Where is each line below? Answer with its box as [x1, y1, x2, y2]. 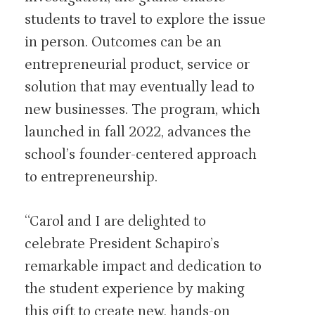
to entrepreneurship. [25, 168, 157, 186]
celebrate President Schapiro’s [25, 236, 219, 252]
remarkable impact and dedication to [25, 258, 262, 275]
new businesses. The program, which [25, 101, 260, 118]
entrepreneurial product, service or [25, 56, 250, 73]
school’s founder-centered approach [25, 146, 257, 163]
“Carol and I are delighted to [25, 213, 206, 230]
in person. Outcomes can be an [25, 33, 221, 51]
